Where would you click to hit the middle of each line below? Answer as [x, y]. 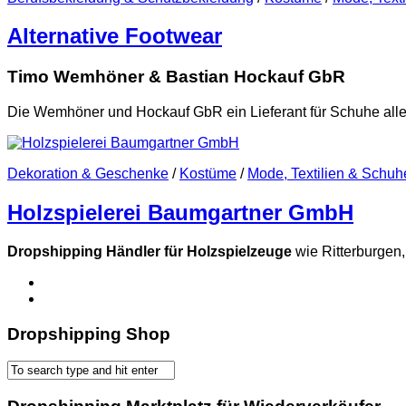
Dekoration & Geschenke [88, 174]
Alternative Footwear [115, 36]
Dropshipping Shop [89, 333]
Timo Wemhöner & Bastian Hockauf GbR [176, 77]
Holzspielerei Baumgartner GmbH [180, 212]
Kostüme [208, 174]
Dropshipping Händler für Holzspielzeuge [150, 251]
